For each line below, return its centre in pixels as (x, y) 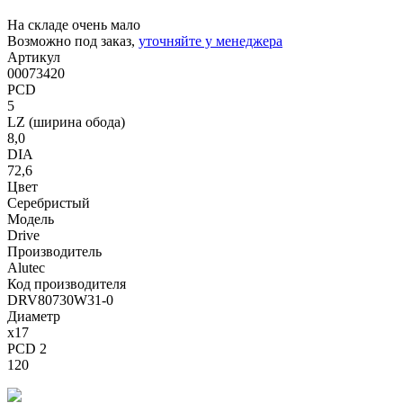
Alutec (26, 267)
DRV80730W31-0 (60, 300)
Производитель (54, 251)
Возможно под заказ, (73, 40)
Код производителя (67, 283)
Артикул (34, 57)
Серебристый (49, 202)
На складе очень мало (74, 24)
